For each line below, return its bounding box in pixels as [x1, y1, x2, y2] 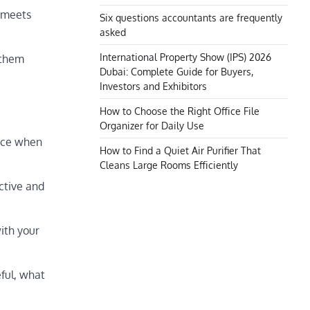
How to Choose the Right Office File [100, 104, 259, 117]
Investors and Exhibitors [100, 80, 207, 92]
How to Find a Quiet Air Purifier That [100, 144, 261, 156]
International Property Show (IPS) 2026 [100, 51, 271, 63]
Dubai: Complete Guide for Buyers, [100, 65, 253, 77]
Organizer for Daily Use [100, 119, 204, 131]
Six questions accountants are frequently [100, 11, 282, 24]
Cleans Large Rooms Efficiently [100, 158, 238, 171]
